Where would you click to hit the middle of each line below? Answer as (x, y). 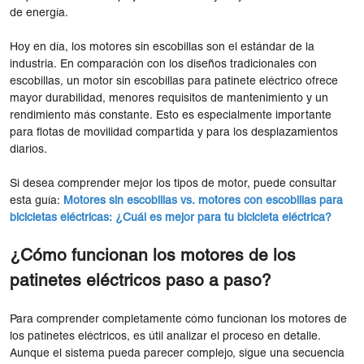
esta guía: (37, 201)
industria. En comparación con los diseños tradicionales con (163, 64)
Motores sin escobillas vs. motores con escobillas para (203, 201)
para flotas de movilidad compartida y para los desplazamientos (174, 132)
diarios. (28, 149)
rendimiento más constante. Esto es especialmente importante (171, 115)
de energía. (39, 13)
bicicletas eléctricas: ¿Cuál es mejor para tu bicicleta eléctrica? (171, 218)
